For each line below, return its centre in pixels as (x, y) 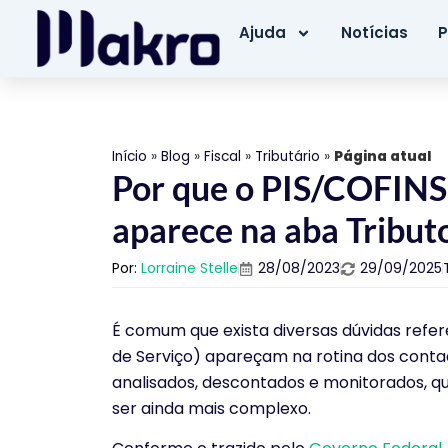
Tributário (287, 156)
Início (129, 156)
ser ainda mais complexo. (211, 408)
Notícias (374, 32)
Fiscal (222, 156)
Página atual (382, 156)
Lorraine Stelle (189, 268)
